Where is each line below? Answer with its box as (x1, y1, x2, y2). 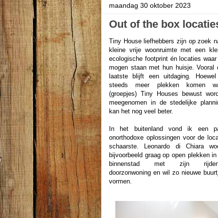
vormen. (109, 178, 134, 185)
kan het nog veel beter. (109, 108, 173, 115)
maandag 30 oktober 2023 (109, 1, 191, 9)
